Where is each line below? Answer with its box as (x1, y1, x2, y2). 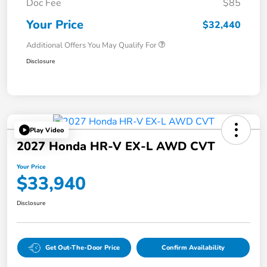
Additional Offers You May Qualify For (26, 40, 157, 51)
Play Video (30, 125, 64, 135)
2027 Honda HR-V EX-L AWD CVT (17, 138, 215, 155)
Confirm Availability (161, 243, 225, 253)
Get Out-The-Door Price (45, 243, 120, 253)
